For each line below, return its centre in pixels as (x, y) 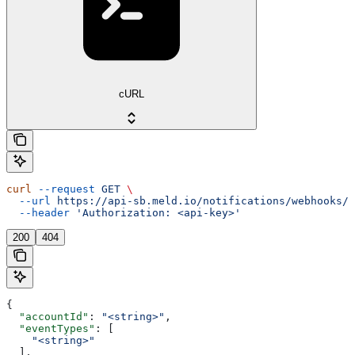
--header (38, 212)
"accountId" (48, 316)
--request (63, 189)
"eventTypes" (51, 328)
